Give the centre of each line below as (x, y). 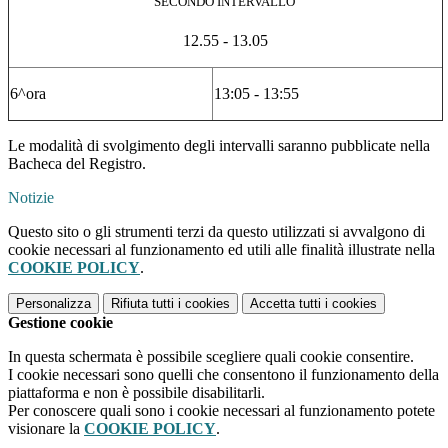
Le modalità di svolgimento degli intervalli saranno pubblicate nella (219, 146)
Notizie (31, 198)
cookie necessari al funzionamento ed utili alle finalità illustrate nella (221, 250)
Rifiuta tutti (142, 304)
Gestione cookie (60, 323)
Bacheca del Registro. (77, 164)
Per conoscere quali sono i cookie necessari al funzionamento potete (221, 411)
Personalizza (53, 304)
